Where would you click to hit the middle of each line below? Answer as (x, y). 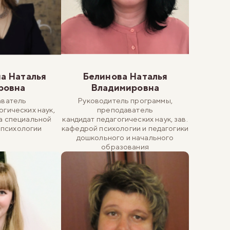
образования (125, 146)
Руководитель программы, (125, 100)
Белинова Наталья (125, 76)
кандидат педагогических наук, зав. (125, 119)
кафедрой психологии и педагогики (125, 128)
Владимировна (125, 87)
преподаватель (125, 109)
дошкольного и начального (125, 137)
